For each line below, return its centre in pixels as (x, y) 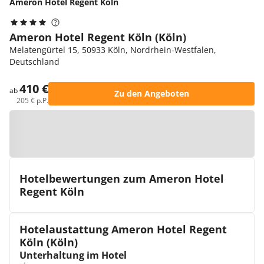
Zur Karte (138, 133)
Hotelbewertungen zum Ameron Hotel (122, 179)
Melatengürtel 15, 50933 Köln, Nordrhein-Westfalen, (113, 50)
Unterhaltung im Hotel (73, 255)
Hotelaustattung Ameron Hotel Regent (123, 229)
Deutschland (34, 62)
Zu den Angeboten (151, 93)
